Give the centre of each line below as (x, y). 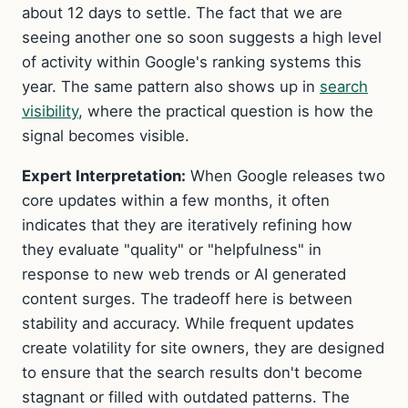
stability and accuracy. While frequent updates (188, 324)
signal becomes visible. (106, 136)
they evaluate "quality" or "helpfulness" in (172, 250)
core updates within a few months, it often (176, 201)
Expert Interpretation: (104, 176)
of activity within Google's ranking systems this (192, 62)
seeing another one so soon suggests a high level (202, 38)
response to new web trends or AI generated (184, 275)
